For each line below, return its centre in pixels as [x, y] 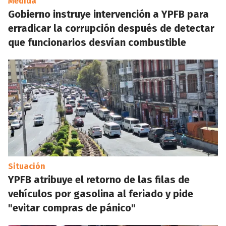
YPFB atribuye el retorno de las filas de [99, 180]
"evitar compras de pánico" [72, 208]
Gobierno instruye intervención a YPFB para [108, 14]
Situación [27, 166]
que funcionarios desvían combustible [97, 42]
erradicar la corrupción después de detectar [111, 28]
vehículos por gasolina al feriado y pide [101, 194]
